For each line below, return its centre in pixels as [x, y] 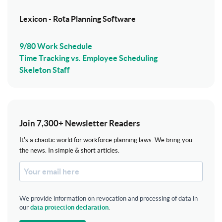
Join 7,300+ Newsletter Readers [80, 123]
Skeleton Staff [45, 70]
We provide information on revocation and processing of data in [109, 198]
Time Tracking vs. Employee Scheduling [88, 58]
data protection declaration [69, 207]
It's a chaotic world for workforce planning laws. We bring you [106, 140]
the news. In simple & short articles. [69, 150]
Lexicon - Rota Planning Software [78, 19]
